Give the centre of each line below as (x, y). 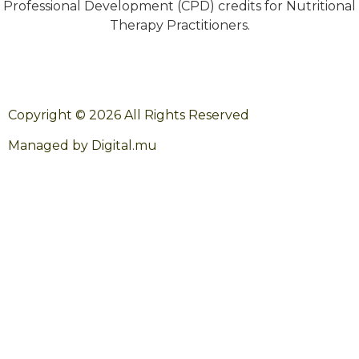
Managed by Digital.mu (83, 146)
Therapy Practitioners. (179, 25)
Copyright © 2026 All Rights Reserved (129, 115)
